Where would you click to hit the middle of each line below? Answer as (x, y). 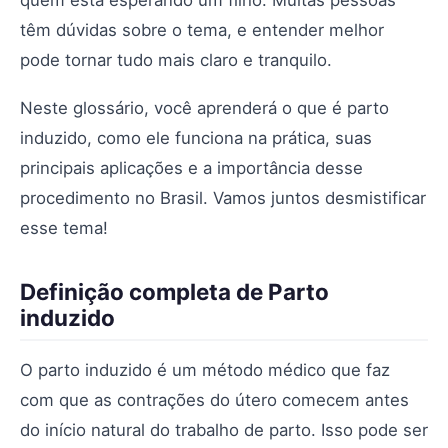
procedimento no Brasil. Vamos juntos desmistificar (223, 198)
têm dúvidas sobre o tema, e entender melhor (202, 30)
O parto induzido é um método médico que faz (205, 370)
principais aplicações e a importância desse (191, 168)
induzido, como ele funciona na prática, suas (196, 138)
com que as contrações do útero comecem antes (214, 400)
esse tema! (64, 228)
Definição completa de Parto (174, 291)
